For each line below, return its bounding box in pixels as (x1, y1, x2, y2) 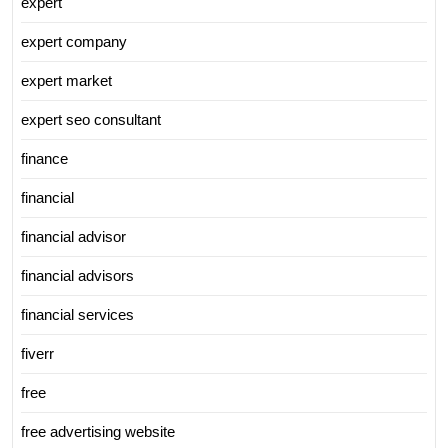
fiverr (21, 344, 54, 362)
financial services (21, 305, 134, 323)
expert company (21, 32, 127, 50)
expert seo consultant (21, 110, 161, 128)
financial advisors (21, 266, 134, 284)
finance (21, 149, 68, 167)
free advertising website (21, 422, 175, 440)
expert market (21, 71, 112, 89)
